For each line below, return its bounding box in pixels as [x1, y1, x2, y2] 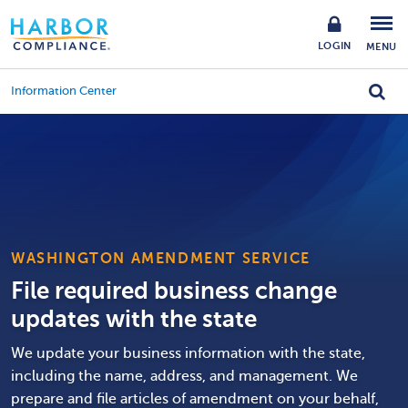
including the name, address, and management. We [11, 368, 358, 384]
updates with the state [11, 305, 257, 332]
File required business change [11, 277, 337, 304]
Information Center [11, 85, 117, 97]
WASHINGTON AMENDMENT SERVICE [11, 250, 311, 267]
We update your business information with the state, [11, 345, 365, 362]
